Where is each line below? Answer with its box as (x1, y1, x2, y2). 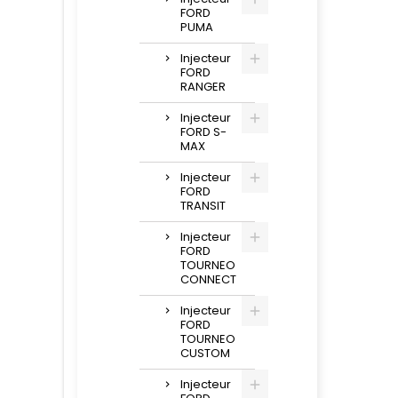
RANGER (180, 78, 226, 95)
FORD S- (180, 123, 227, 140)
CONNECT (180, 271, 236, 288)
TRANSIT (180, 197, 226, 214)
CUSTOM (180, 345, 230, 362)
